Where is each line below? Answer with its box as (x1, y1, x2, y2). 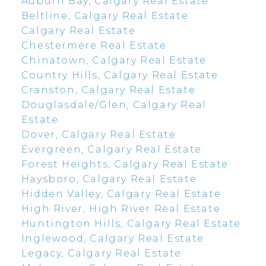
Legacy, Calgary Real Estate (21, 248, 182, 259)
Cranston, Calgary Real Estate (21, 84, 196, 96)
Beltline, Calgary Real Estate (21, 10, 189, 22)
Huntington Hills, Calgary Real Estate (21, 218, 242, 230)
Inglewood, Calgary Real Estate (21, 233, 204, 245)
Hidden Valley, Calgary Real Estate (21, 188, 221, 200)
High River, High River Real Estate (21, 203, 221, 215)
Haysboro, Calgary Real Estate (21, 173, 197, 185)
